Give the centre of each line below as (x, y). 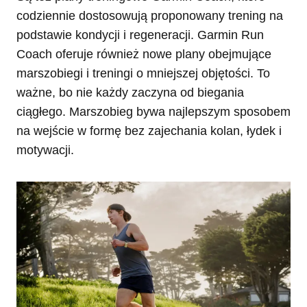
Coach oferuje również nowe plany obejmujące (144, 54)
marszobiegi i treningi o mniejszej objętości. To (143, 73)
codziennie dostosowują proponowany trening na (150, 15)
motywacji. (45, 150)
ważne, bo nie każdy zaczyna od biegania (130, 92)
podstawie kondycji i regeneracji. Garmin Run (140, 35)
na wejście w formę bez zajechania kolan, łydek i (149, 131)
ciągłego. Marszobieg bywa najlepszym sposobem (153, 111)
